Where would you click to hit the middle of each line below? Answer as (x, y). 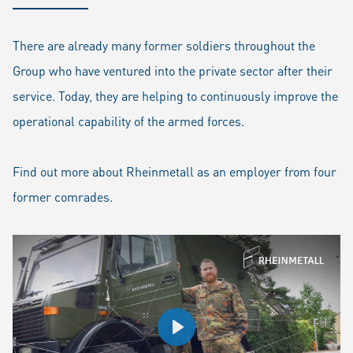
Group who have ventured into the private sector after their (173, 71)
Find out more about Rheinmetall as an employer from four (175, 171)
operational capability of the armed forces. (128, 121)
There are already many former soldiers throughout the (164, 45)
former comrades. (63, 197)
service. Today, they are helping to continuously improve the (175, 96)
